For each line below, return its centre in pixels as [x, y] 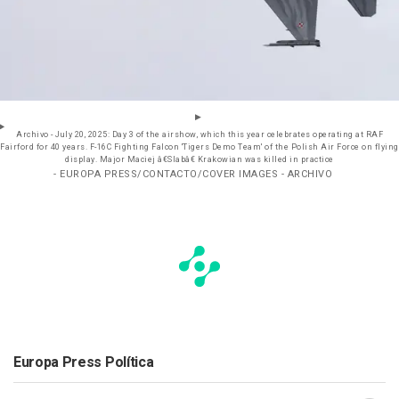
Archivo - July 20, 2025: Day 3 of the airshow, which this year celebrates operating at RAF [199, 135]
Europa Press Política [84, 363]
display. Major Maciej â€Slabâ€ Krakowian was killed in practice [199, 160]
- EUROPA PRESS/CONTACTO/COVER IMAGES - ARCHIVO [193, 175]
